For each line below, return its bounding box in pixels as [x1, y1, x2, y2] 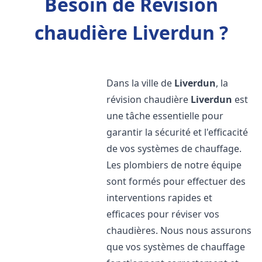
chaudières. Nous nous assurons [106, 224, 252, 237]
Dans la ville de [106, 77, 175, 89]
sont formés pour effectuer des [106, 175, 246, 188]
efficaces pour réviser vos [106, 208, 220, 220]
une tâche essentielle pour [106, 109, 224, 122]
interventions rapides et [106, 191, 213, 204]
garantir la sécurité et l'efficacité [106, 126, 249, 139]
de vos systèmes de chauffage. [106, 142, 242, 155]
